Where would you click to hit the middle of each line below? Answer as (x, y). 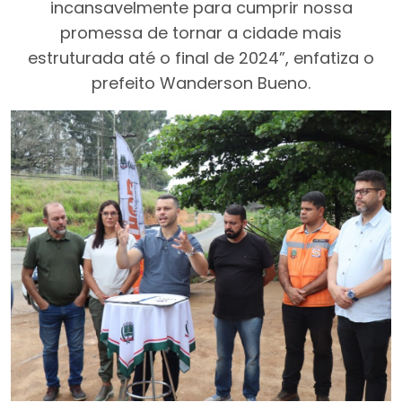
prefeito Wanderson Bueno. (201, 83)
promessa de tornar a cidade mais (201, 33)
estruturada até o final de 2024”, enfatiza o (201, 58)
